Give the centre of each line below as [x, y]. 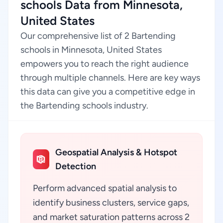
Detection [75, 166]
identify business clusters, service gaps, [111, 203]
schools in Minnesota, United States [91, 50]
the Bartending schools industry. [84, 106]
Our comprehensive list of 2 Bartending [98, 36]
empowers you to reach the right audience [105, 64]
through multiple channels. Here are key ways [110, 78]
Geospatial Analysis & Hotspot [116, 152]
